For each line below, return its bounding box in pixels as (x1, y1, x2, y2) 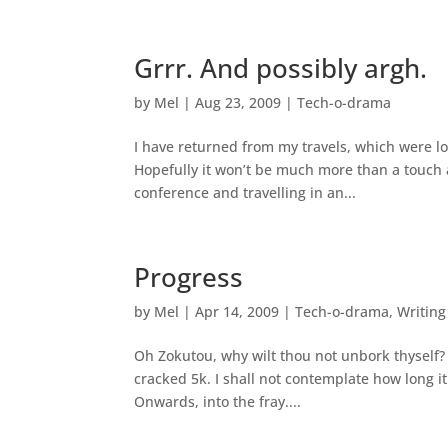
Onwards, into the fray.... (134, 392, 302, 411)
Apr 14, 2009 (195, 302, 280, 321)
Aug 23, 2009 (195, 93, 282, 112)
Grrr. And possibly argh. (134, 50, 428, 86)
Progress (134, 259, 244, 295)
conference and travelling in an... (134, 183, 357, 202)
